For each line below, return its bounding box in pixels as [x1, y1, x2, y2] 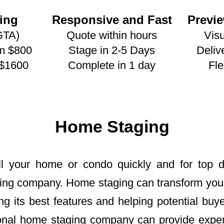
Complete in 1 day [68, 58, 156, 71]
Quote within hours [66, 28, 157, 41]
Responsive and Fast [51, 13, 172, 26]
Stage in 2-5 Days [68, 43, 155, 56]
